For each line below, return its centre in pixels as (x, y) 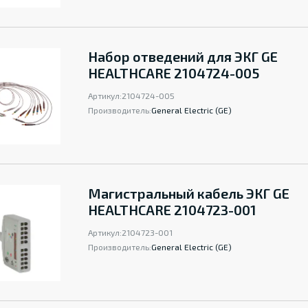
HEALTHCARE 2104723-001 (172, 210)
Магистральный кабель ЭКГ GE (189, 193)
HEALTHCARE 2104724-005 (174, 73)
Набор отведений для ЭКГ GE (183, 56)
